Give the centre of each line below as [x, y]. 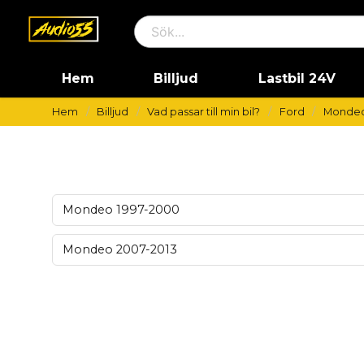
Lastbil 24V [297, 78]
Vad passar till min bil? [204, 112]
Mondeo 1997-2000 [121, 210]
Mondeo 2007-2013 [120, 249]
